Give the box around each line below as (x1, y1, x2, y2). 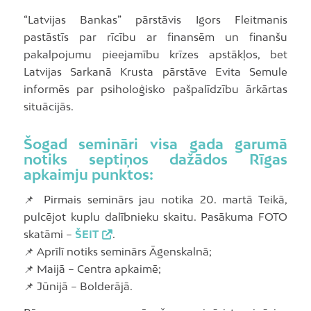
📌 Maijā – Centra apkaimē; (23, 262, 161, 275)
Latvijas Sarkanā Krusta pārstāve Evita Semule (23, 65, 288, 78)
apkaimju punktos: (23, 166, 153, 183)
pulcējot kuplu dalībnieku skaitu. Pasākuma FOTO (23, 210, 288, 223)
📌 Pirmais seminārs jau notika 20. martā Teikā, (23, 192, 288, 205)
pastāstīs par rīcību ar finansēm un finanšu (23, 31, 288, 44)
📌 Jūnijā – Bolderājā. (23, 279, 133, 292)
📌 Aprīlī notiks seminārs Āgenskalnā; (23, 244, 212, 258)
